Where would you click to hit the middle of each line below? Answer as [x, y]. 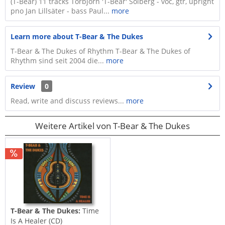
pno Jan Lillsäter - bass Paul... [60, 11]
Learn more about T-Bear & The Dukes [77, 36]
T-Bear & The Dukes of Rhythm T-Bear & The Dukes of [100, 51]
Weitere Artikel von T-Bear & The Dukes [113, 126]
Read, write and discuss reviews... [67, 101]
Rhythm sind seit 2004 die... [58, 61]
